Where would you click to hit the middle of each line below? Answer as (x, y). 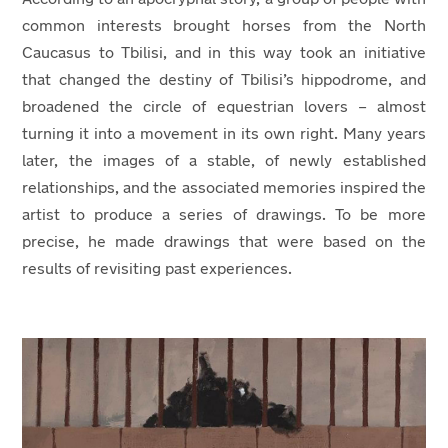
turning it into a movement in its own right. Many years (224, 134)
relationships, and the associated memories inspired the (224, 188)
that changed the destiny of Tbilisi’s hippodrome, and (224, 80)
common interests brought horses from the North (224, 26)
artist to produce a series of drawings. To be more (224, 215)
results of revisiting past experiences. (159, 269)
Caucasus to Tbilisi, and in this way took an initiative (224, 53)
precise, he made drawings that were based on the (224, 242)
